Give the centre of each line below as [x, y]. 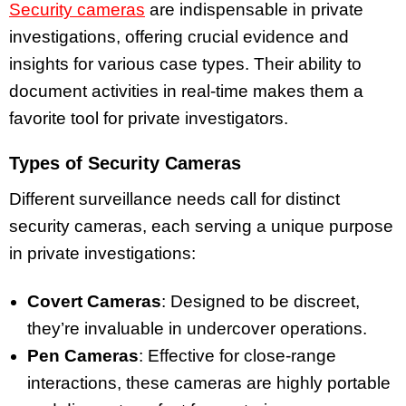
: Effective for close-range [237, 356]
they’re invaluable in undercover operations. [197, 329]
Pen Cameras [83, 356]
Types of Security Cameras [125, 164]
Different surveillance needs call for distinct [174, 199]
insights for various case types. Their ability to [185, 63]
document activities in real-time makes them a [186, 91]
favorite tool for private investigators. [149, 118]
